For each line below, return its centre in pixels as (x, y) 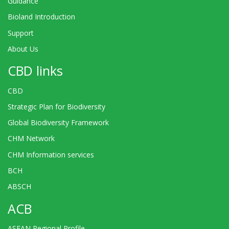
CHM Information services (51, 154)
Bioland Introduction (41, 17)
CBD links (35, 71)
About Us (23, 49)
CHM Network (31, 139)
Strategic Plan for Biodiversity (56, 107)
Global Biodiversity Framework (58, 123)
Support (21, 33)
